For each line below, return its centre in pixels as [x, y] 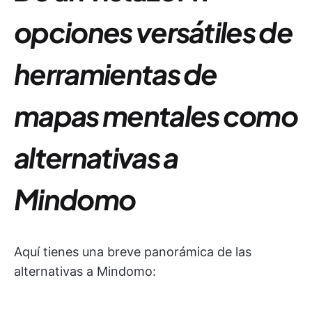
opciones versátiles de [154, 32]
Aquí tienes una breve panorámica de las [133, 252]
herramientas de [116, 73]
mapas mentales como [156, 115]
